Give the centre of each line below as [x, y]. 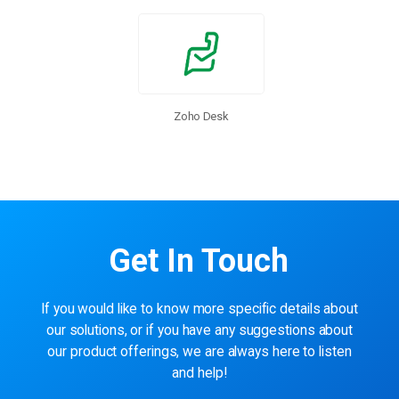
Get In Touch [199, 261]
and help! [199, 373]
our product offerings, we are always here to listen [199, 351]
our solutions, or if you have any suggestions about [199, 330]
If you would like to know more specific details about [199, 309]
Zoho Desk [201, 116]
